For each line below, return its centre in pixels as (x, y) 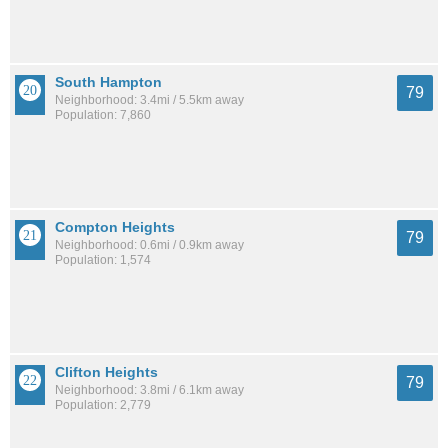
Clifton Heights (106, 371)
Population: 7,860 (103, 115)
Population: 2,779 (103, 404)
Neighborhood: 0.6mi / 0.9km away (149, 245)
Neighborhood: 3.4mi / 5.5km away (149, 100)
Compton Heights (115, 227)
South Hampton (108, 82)
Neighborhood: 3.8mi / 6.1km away (149, 389)
